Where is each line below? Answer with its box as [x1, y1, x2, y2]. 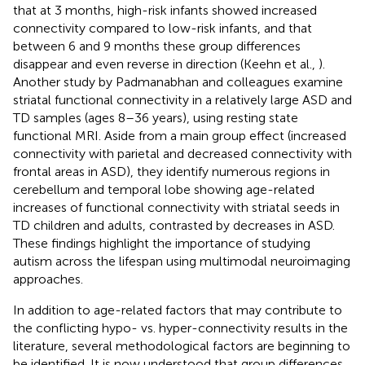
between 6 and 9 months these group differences [13, 37, 301, 54]
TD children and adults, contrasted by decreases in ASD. [13, 217, 335, 233]
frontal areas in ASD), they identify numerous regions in [13, 163, 330, 179]
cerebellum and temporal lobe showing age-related [13, 181, 314, 197]
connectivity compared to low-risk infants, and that [13, 20, 312, 36]
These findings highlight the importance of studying [13, 235, 310, 251]
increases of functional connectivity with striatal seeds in [13, 199, 340, 215]
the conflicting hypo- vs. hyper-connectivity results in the [13, 319, 348, 336]
